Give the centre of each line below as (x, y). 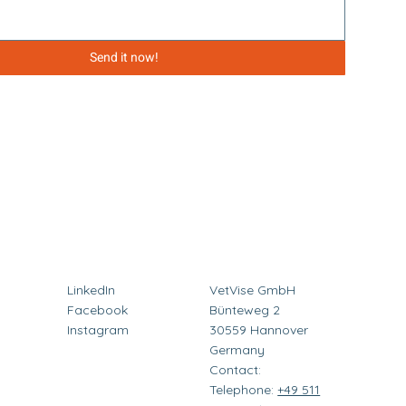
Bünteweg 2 (245, 309)
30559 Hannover (259, 329)
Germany (237, 349)
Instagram (97, 329)
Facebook (97, 309)
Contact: (236, 369)
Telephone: (244, 389)
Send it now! (125, 57)
